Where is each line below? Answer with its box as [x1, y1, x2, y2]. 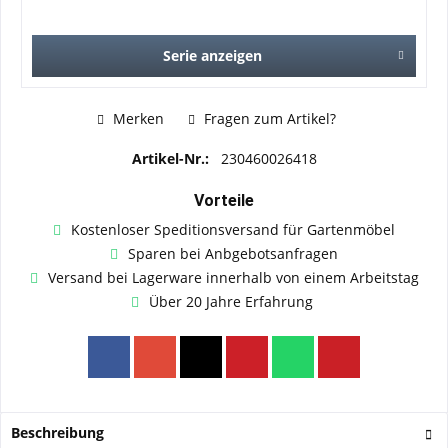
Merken [112, 108, 164, 128]
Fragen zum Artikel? [199, 108, 336, 128]
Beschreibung [11, 422, 104, 442]
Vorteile [194, 190, 254, 210]
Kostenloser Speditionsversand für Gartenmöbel [71, 219, 395, 239]
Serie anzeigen [162, 46, 262, 65]
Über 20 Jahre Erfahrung [149, 291, 317, 311]
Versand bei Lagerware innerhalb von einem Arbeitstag [47, 267, 419, 287]
